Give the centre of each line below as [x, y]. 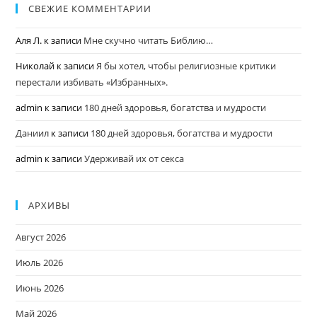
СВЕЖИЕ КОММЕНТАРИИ [90, 9]
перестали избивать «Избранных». [92, 82]
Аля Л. [29, 41]
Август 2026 [41, 237]
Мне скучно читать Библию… [149, 41]
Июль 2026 [40, 263]
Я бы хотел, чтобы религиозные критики [186, 66]
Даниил [33, 133]
